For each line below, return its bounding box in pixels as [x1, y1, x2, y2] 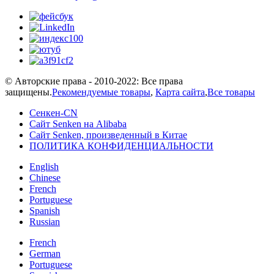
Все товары [207, 87, 255, 98]
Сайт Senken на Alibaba [29, 119, 127, 130]
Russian [29, 217, 60, 228]
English [29, 161, 59, 172]
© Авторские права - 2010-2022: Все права [5, 76, 183, 87]
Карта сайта [155, 87, 205, 98]
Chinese [29, 172, 61, 183]
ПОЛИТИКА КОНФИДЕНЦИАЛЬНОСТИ [29, 141, 213, 152]
